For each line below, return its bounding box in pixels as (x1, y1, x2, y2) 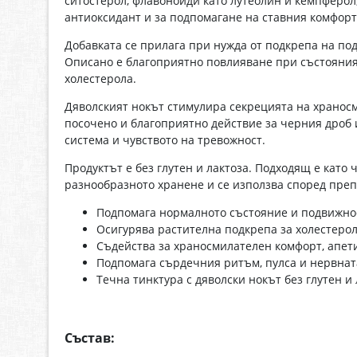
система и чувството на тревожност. (65, 132, 265, 148)
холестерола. (65, 71, 136, 87)
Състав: (65, 329, 115, 347)
